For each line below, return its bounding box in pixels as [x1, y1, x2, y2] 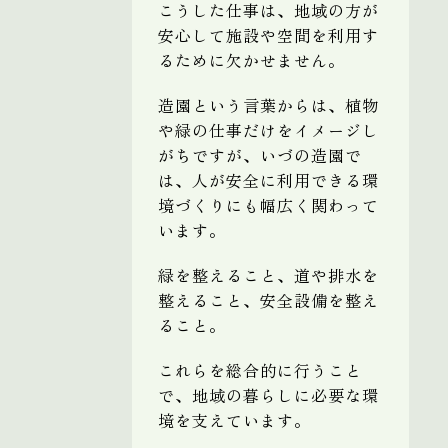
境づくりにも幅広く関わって [158, 192, 379, 217]
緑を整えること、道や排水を [158, 262, 379, 287]
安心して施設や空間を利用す [158, 22, 379, 47]
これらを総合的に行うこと [158, 357, 362, 382]
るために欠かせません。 [158, 47, 345, 72]
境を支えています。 [158, 407, 311, 432]
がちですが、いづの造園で [158, 142, 362, 167]
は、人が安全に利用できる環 [158, 167, 379, 192]
